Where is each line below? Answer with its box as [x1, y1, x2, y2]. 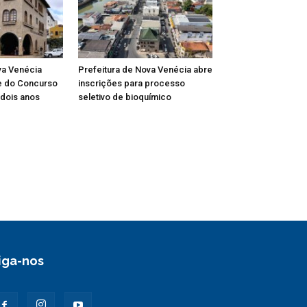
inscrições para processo [78, 77, 185, 88]
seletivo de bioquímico [78, 91, 171, 102]
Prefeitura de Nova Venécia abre [78, 64, 212, 75]
